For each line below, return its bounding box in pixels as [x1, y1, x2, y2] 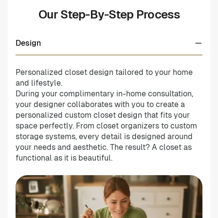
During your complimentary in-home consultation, [16, 89, 193, 98]
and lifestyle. [16, 78, 62, 88]
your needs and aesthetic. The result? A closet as [16, 142, 192, 152]
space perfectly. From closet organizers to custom [16, 121, 197, 130]
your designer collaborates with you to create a [16, 99, 185, 109]
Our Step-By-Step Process [38, 7, 180, 21]
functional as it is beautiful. [16, 153, 112, 163]
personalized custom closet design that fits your [16, 110, 190, 120]
